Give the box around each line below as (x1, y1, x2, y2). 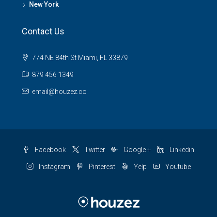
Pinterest (87, 163, 115, 170)
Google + (122, 146, 151, 154)
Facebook (33, 146, 66, 154)
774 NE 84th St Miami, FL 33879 (31, 54, 128, 62)
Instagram (37, 163, 70, 170)
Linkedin (168, 146, 194, 154)
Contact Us (22, 26, 64, 36)
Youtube (163, 163, 191, 170)
